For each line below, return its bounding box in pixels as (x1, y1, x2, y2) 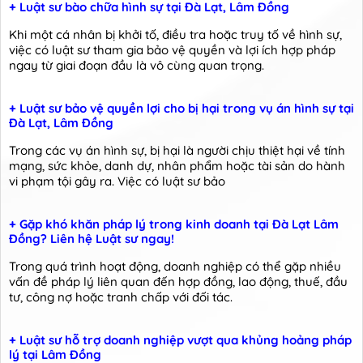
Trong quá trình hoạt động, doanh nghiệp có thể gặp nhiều (9, 258, 341, 275)
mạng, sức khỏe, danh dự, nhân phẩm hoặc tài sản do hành (9, 158, 345, 174)
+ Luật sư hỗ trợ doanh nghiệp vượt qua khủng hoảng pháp (9, 332, 352, 348)
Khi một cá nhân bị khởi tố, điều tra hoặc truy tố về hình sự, (9, 27, 342, 43)
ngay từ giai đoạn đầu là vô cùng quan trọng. (9, 58, 264, 74)
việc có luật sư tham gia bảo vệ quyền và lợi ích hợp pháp (9, 42, 335, 58)
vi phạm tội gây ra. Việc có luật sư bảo (9, 173, 225, 190)
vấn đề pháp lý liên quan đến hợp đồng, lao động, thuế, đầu (9, 274, 348, 290)
